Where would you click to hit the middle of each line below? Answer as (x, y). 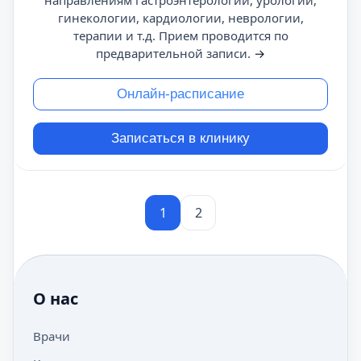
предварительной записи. (175, 53)
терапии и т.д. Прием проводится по (180, 35)
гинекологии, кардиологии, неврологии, (180, 18)
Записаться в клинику (180, 138)
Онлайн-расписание (180, 94)
